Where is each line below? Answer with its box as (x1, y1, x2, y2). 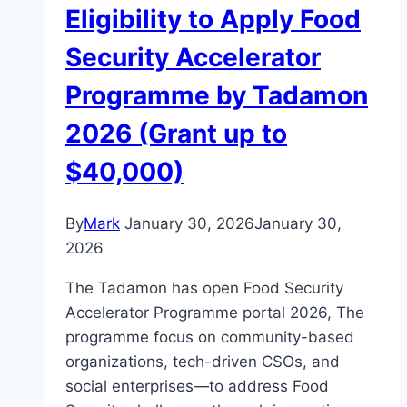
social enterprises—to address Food (65, 377, 329, 396)
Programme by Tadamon (65, 79, 368, 111)
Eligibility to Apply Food (65, 3, 361, 35)
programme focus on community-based (65, 328, 354, 347)
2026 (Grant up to (65, 117, 287, 149)
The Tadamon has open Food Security (65, 279, 343, 298)
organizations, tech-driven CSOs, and (65, 352, 340, 372)
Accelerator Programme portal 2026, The (65, 303, 364, 323)
